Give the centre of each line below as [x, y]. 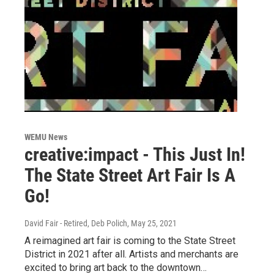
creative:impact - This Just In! [135, 154]
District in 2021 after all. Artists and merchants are [131, 254]
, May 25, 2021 [152, 223]
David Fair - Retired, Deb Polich [76, 223]
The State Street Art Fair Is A [130, 175]
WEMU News [46, 137]
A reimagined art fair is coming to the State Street [130, 240]
